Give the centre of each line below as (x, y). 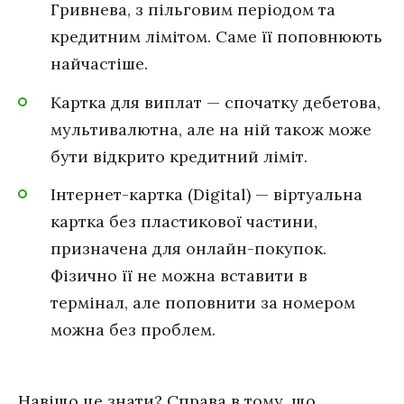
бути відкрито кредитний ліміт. (179, 156)
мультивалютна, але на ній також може (211, 129)
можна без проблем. (133, 330)
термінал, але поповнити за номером (203, 303)
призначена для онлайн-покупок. (188, 249)
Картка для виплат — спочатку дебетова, (216, 102)
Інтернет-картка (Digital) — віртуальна (207, 195)
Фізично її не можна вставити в (179, 276)
